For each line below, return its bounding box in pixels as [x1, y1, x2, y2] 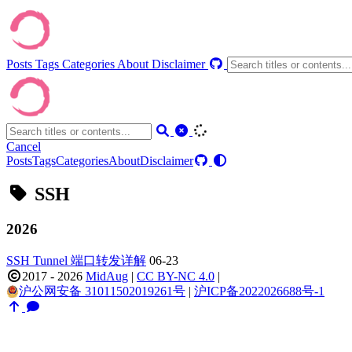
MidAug [86, 269, 128, 283]
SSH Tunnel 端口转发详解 [6, 253, 146, 267]
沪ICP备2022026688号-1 [194, 284, 324, 298]
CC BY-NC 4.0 [137, 269, 214, 283]
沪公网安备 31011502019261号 [19, 284, 185, 298]
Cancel [6, 140, 41, 153]
